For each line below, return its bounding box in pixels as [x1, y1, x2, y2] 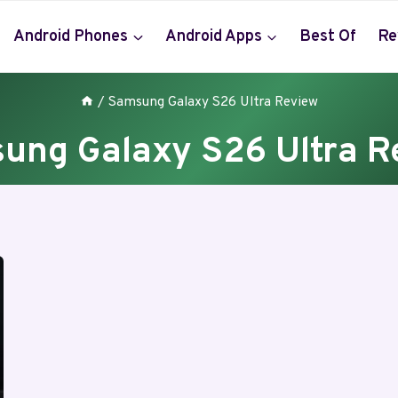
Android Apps [164, 26, 262, 47]
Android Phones [13, 26, 128, 47]
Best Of [298, 26, 356, 47]
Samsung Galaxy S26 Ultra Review [107, 93, 318, 111]
